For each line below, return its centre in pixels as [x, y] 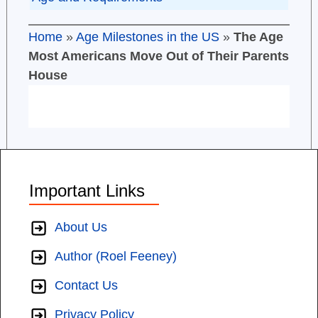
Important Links [87, 191]
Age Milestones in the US [147, 37]
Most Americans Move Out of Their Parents [158, 56]
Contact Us [86, 286]
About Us [81, 227]
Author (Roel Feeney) [116, 257]
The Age [258, 37]
